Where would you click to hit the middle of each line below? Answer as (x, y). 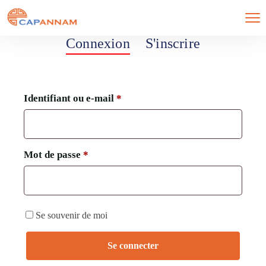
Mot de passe (53, 155)
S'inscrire (172, 43)
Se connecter (133, 246)
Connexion (98, 43)
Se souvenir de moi (72, 215)
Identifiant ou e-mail (70, 98)
